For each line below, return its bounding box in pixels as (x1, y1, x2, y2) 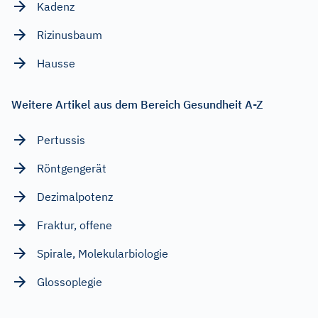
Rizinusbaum (37, 27, 102, 42)
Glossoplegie (37, 274, 102, 289)
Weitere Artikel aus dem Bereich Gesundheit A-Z (11, 97, 263, 111)
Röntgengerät (37, 160, 106, 175)
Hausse (37, 55, 75, 70)
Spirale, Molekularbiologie (37, 246, 168, 261)
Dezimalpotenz (37, 189, 113, 204)
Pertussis (37, 132, 85, 147)
